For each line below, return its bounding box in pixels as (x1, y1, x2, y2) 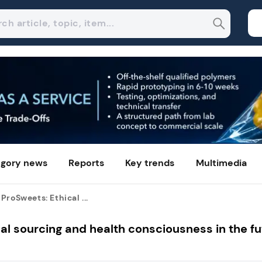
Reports (68, 157, 105, 170)
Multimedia (195, 157, 247, 170)
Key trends (125, 157, 175, 170)
